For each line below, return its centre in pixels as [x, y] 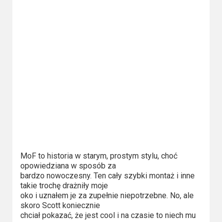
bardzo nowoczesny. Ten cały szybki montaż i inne [107, 175]
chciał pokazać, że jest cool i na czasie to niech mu [108, 215]
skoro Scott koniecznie [60, 205]
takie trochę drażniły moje [64, 185]
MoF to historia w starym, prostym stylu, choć [99, 156]
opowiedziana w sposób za [68, 166]
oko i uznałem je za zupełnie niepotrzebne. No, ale [107, 195]
